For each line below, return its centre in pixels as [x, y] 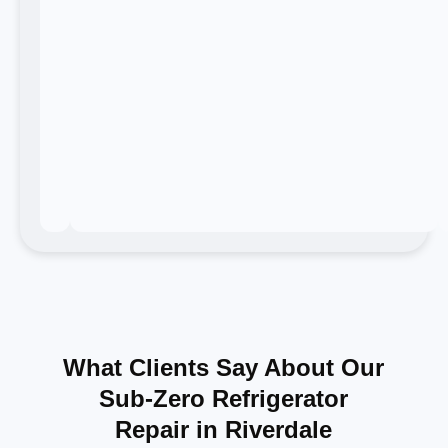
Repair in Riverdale [224, 429]
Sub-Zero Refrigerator [224, 398]
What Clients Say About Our [224, 367]
